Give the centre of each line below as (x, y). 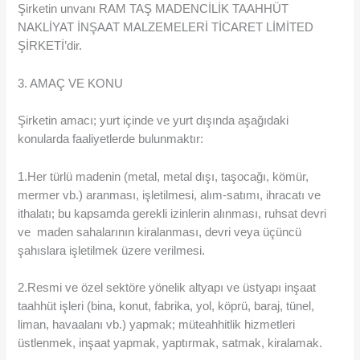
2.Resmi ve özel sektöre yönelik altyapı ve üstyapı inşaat (167, 287)
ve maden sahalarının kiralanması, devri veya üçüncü (160, 232)
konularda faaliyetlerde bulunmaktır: (111, 139)
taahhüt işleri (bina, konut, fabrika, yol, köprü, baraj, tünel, (166, 306)
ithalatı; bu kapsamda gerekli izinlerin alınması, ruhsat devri (172, 213)
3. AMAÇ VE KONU (71, 83)
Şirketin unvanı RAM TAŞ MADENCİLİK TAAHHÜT (153, 9)
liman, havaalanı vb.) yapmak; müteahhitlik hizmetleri (157, 324)
